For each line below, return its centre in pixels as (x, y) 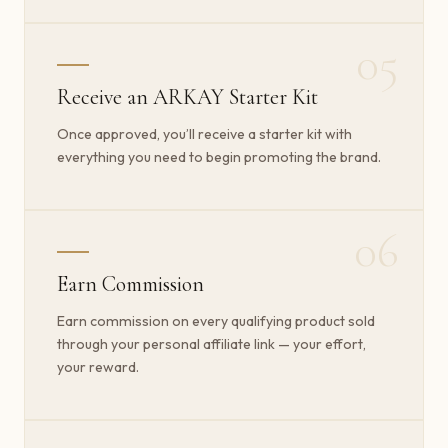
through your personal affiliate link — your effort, (211, 343)
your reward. (98, 366)
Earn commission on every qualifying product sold (216, 320)
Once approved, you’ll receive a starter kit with (204, 133)
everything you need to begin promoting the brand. (219, 156)
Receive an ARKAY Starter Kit (187, 97)
